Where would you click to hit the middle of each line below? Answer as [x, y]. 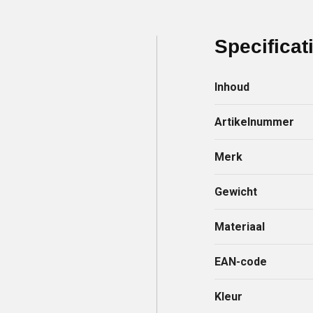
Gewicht [236, 192]
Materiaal [240, 227]
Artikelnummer [255, 122]
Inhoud [232, 87]
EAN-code [241, 262]
